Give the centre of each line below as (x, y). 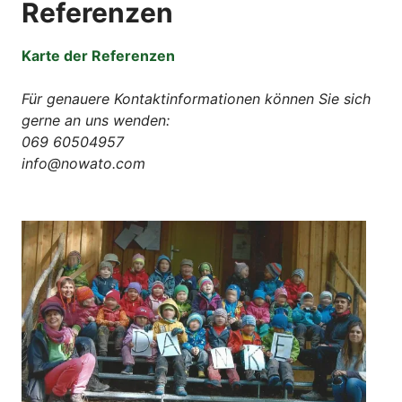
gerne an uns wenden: (96, 121)
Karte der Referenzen (98, 56)
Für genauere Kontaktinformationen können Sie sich (196, 99)
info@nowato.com (83, 164)
